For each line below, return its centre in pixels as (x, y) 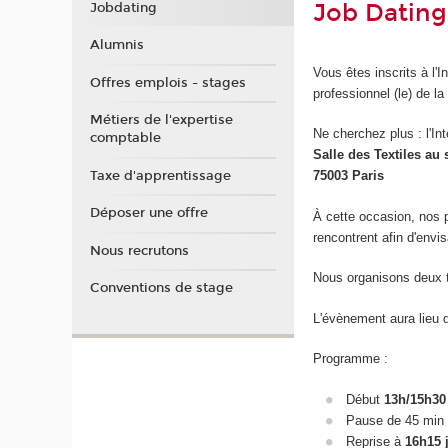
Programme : (351, 359)
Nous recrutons (139, 250)
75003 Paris (349, 176)
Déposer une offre (148, 213)
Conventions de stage (161, 288)
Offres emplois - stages (167, 82)
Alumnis (116, 45)
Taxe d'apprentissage (160, 175)
